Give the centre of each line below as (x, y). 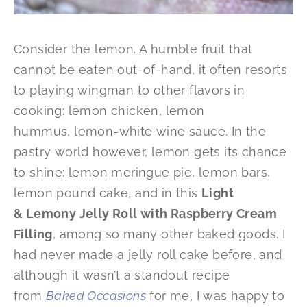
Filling (33, 234)
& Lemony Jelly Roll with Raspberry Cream (145, 214)
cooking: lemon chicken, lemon (109, 111)
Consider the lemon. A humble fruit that (133, 49)
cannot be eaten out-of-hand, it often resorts (150, 70)
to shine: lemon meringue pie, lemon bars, (142, 173)
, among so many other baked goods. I (169, 234)
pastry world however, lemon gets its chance (150, 152)
